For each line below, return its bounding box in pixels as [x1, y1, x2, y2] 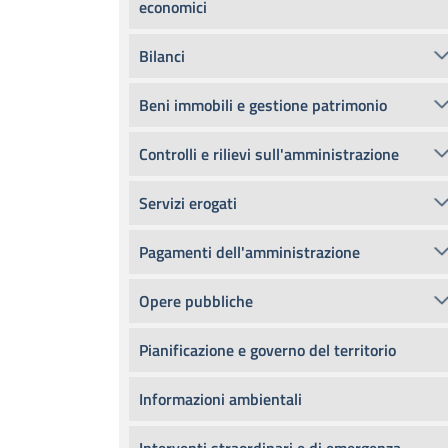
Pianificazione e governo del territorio [139, 338, 396, 362]
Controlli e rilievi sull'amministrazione [139, 142, 399, 166]
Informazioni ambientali [139, 387, 302, 411]
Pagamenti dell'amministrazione [139, 240, 360, 264]
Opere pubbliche [139, 289, 253, 313]
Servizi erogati [139, 191, 237, 215]
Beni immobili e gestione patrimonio [139, 93, 387, 117]
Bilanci [139, 44, 185, 68]
